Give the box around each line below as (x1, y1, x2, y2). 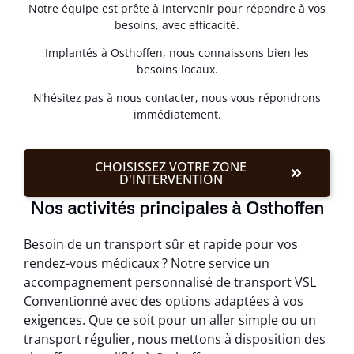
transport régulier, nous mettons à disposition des (24, 330, 326, 348)
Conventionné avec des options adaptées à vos (24, 292, 303, 311)
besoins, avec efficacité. (115, 17, 239, 32)
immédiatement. (133, 106, 221, 122)
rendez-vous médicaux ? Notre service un (24, 254, 269, 273)
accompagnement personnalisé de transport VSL (24, 273, 316, 292)
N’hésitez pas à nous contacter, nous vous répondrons (33, 89, 321, 105)
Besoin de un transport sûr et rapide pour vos (24, 235, 298, 254)
